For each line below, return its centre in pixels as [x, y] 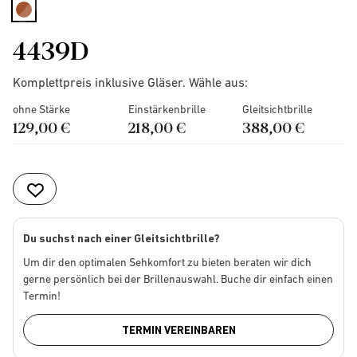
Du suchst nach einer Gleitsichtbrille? [122, 238]
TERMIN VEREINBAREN [178, 330]
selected [49, 25]
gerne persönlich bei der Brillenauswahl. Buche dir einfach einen [178, 279]
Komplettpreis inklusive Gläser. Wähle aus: [130, 82]
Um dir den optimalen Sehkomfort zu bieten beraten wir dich [167, 262]
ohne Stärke [41, 109]
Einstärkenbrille [167, 109]
